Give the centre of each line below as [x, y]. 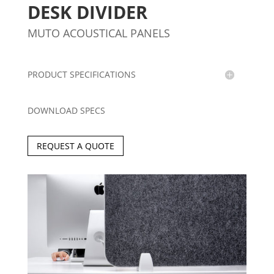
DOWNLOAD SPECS [66, 110]
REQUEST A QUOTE [75, 146]
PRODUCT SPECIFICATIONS [81, 74]
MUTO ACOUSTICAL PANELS [98, 33]
